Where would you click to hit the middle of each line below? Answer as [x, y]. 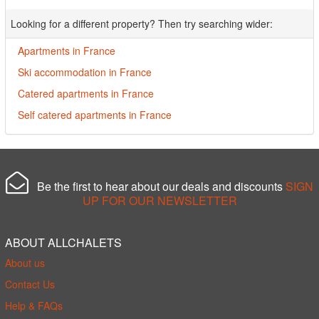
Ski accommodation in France [85, 72]
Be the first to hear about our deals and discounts [157, 186]
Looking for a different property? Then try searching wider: [142, 23]
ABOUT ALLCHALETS [63, 242]
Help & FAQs [34, 305]
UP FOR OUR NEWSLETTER [159, 200]
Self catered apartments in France [95, 115]
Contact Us [30, 284]
